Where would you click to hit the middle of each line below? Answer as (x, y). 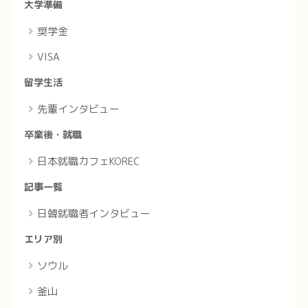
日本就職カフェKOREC (88, 162)
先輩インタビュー (78, 109)
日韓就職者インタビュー (93, 214)
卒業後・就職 (53, 135)
